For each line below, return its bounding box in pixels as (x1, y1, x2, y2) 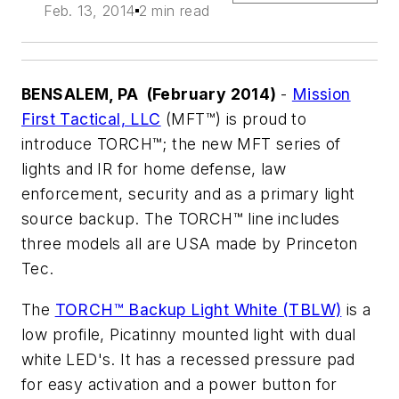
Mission (291, 85, 351, 103)
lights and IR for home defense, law (21, 159, 286, 178)
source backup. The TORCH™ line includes (21, 209, 340, 228)
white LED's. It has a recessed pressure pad (21, 349, 355, 369)
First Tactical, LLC (21, 110, 161, 128)
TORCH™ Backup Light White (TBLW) (54, 299, 342, 319)
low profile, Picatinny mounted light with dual (21, 324, 356, 344)
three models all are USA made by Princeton (21, 234, 358, 253)
